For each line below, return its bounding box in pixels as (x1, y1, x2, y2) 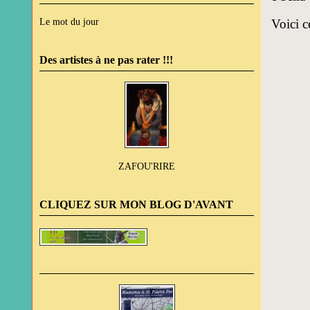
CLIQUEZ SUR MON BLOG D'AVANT (39, 199, 233, 210)
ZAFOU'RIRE (118, 161, 175, 172)
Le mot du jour (39, 16, 99, 27)
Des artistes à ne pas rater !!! (39, 54, 173, 66)
